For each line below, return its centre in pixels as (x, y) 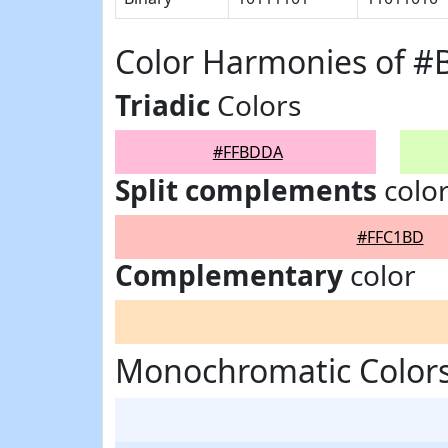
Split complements (246, 190)
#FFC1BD (390, 237)
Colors (255, 105)
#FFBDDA (247, 152)
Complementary (229, 275)
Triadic (162, 105)
